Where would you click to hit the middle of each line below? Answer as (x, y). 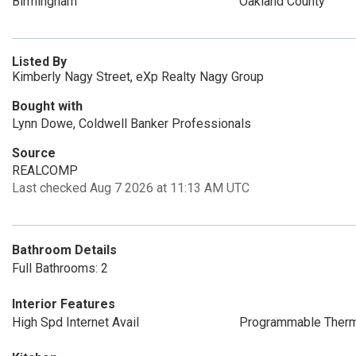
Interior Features (64, 304)
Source (34, 153)
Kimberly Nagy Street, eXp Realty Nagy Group (138, 77)
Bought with (47, 106)
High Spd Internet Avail (75, 322)
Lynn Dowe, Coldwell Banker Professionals (132, 124)
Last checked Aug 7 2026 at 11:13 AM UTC (131, 188)
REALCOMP (45, 170)
